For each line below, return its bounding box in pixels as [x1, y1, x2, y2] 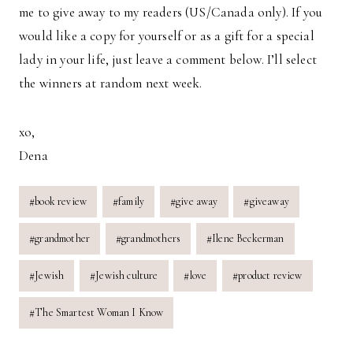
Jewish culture [95, 269, 158, 283]
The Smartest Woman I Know [35, 305, 164, 319]
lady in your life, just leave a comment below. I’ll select [19, 50, 317, 68]
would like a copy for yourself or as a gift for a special [19, 27, 314, 44]
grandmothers [121, 232, 181, 246]
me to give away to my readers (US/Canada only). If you [19, 3, 323, 20]
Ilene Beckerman [212, 232, 284, 246]
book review [35, 195, 87, 209]
